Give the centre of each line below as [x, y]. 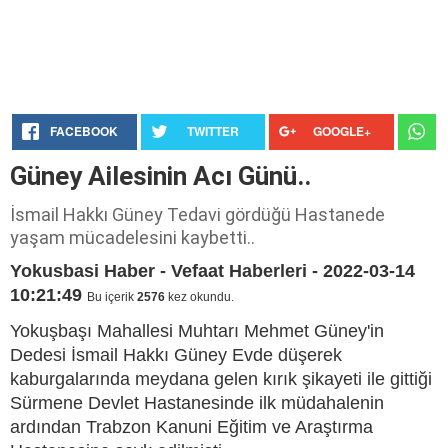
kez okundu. [199, 297]
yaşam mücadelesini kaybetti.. [132, 237]
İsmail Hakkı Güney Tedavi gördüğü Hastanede [197, 214]
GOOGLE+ [341, 131]
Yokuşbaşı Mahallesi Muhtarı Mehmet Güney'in [197, 331]
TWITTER [212, 131]
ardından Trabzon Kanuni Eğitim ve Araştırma [191, 427]
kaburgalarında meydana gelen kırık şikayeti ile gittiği [221, 379]
